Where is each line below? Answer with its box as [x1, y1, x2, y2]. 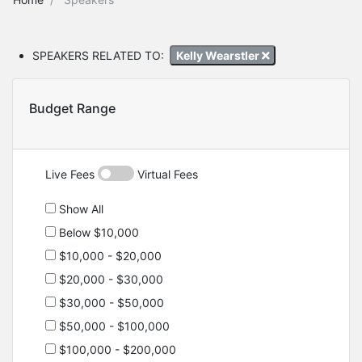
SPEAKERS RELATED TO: [32, 48, 164, 62]
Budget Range [29, 100, 116, 117]
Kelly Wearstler [175, 48, 262, 62]
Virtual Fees [134, 167, 198, 182]
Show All [56, 202, 103, 217]
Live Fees [45, 167, 98, 182]
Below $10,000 [56, 225, 139, 240]
